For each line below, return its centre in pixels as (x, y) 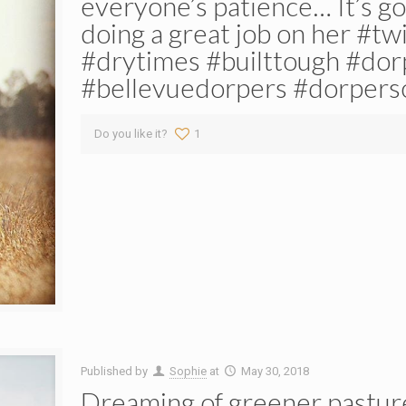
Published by (115, 372)
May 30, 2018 (275, 372)
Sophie (188, 372)
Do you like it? (130, 134)
